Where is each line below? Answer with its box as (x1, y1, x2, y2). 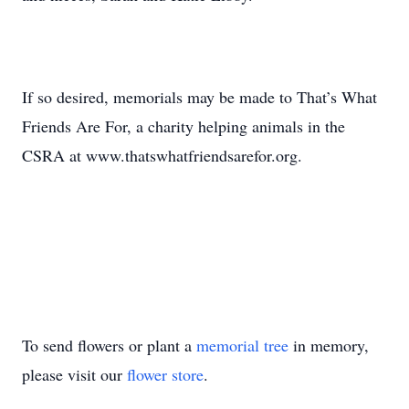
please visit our (22, 363, 127, 385)
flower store (127, 363, 204, 385)
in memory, (288, 334, 369, 356)
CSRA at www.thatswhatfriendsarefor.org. (22, 144, 302, 166)
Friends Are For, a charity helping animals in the (22, 115, 345, 137)
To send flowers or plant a (22, 334, 196, 356)
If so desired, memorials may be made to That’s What (22, 86, 377, 108)
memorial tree (196, 334, 288, 356)
